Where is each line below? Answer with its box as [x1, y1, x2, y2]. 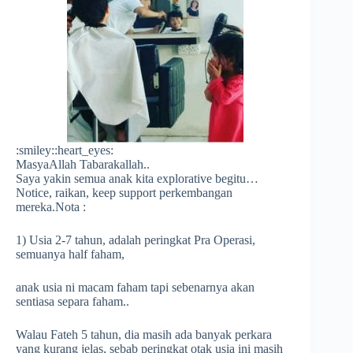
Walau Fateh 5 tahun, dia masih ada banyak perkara [16, 328, 272, 341]
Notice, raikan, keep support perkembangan [16, 186, 232, 199]
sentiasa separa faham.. [16, 295, 129, 308]
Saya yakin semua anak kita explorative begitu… [16, 172, 258, 185]
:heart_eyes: [54, 143, 113, 157]
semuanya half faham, [16, 247, 124, 261]
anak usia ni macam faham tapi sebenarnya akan [16, 281, 255, 294]
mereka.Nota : [16, 200, 86, 214]
